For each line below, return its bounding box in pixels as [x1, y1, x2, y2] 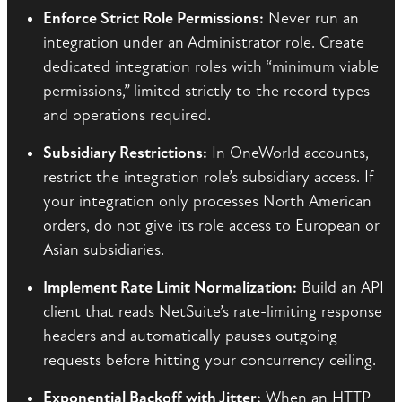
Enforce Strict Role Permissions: [43, 9, 264, 29]
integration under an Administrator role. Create [43, 33, 364, 53]
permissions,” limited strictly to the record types [43, 82, 370, 101]
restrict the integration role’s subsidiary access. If [43, 168, 373, 188]
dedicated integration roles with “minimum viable [43, 57, 379, 77]
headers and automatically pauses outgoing [43, 327, 337, 346]
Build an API [297, 278, 384, 298]
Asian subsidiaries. [43, 240, 164, 260]
